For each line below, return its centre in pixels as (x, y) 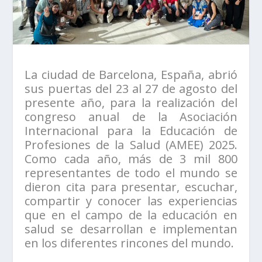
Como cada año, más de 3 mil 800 (131, 158)
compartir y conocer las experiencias (131, 201)
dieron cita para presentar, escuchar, (131, 187)
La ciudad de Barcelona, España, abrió (131, 74)
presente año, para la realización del (131, 102)
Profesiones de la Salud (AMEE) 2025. (131, 144)
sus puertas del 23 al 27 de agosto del (131, 88)
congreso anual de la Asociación (131, 116)
